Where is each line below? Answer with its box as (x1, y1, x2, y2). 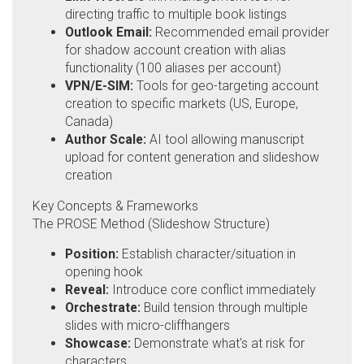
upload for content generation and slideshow (65, 149, 319, 165)
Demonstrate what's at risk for (131, 336, 305, 352)
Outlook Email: (65, 24, 152, 40)
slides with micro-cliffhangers (65, 318, 230, 334)
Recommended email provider (152, 24, 329, 40)
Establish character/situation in (119, 246, 296, 262)
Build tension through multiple (141, 300, 308, 316)
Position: (65, 246, 119, 262)
